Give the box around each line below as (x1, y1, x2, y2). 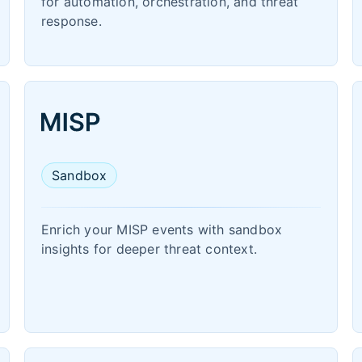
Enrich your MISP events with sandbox (41, 221, 283, 238)
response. (41, 13, 102, 29)
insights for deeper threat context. (41, 241, 257, 257)
